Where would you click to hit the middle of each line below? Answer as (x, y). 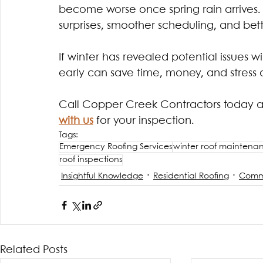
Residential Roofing (191, 176)
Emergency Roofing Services (116, 147)
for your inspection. (147, 121)
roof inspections (91, 160)
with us (76, 121)
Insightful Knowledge (102, 176)
